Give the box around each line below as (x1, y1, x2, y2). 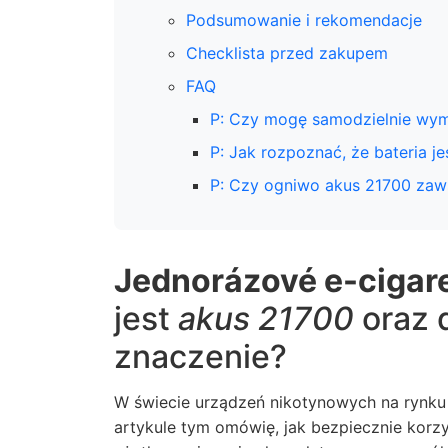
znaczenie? (114, 337, 287, 376)
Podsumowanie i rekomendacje (186, 10, 422, 30)
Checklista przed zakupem (186, 43, 388, 63)
